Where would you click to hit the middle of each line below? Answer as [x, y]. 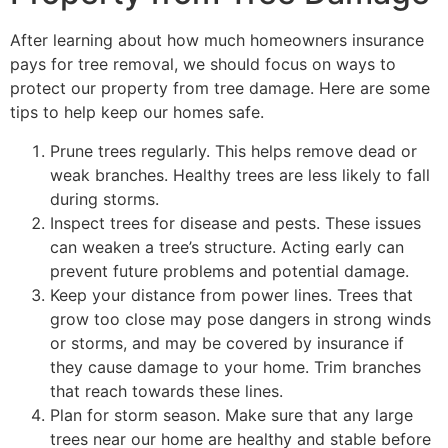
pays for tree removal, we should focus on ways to [203, 64]
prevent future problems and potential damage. [229, 270]
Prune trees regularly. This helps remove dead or [233, 150]
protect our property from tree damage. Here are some [220, 88]
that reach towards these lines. [166, 390]
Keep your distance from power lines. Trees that [231, 294]
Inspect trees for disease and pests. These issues [235, 222]
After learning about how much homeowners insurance [217, 40]
